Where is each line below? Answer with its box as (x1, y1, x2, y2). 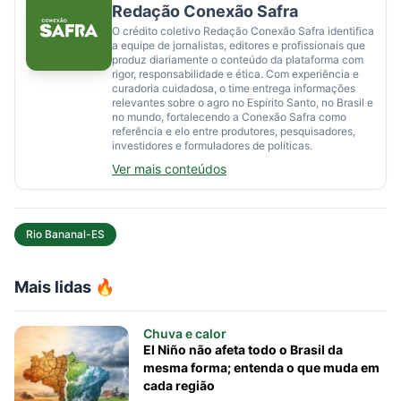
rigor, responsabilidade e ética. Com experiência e (112, 67, 359, 81)
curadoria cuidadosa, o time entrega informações (112, 81, 355, 95)
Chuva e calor (143, 326, 226, 341)
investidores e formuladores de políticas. (112, 139, 312, 152)
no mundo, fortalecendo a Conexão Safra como (112, 110, 346, 124)
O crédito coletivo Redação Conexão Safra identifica (112, 24, 374, 38)
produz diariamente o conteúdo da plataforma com (112, 53, 363, 66)
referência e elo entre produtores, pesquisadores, (112, 124, 355, 138)
